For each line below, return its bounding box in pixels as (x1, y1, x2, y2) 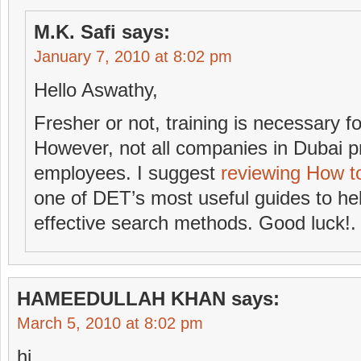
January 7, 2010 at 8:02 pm (34, 48, 232, 65)
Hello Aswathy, (34, 79, 158, 101)
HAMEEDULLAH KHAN (17, 288, 226, 309)
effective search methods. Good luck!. (34, 212, 356, 234)
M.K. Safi (34, 21, 116, 43)
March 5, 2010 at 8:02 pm (17, 314, 203, 332)
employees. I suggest (34, 162, 221, 184)
